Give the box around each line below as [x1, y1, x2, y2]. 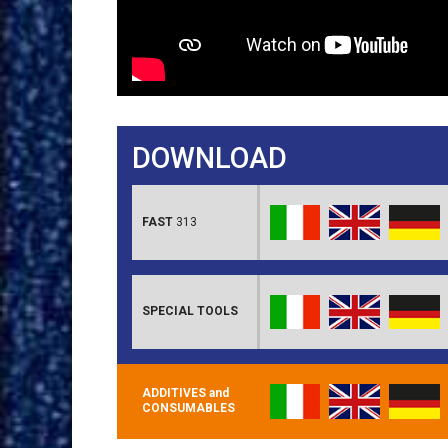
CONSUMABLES [142, 401, 235, 416]
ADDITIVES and [142, 386, 229, 401]
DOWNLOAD [132, 140, 287, 175]
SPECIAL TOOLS [142, 304, 238, 319]
